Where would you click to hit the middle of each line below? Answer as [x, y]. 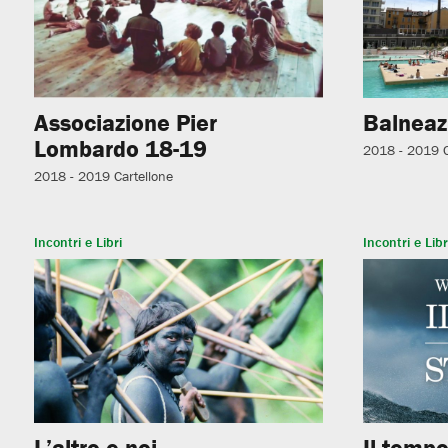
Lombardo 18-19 [120, 148]
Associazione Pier [125, 122]
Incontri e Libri [77, 242]
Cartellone [143, 175]
